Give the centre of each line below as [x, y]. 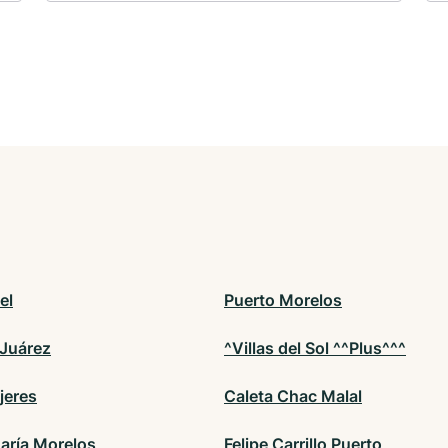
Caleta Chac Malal [293, 396]
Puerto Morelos [283, 300]
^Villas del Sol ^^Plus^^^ [315, 348]
